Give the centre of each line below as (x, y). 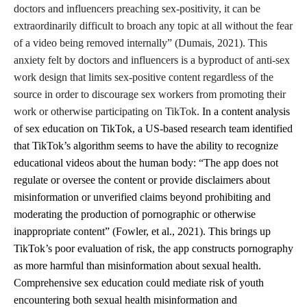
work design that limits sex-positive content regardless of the (144, 77)
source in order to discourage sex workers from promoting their (150, 94)
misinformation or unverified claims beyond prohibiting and (142, 197)
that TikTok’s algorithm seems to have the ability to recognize (146, 146)
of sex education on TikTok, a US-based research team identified (153, 128)
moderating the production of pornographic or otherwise (135, 214)
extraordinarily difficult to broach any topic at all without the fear (153, 26)
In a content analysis (246, 111)
